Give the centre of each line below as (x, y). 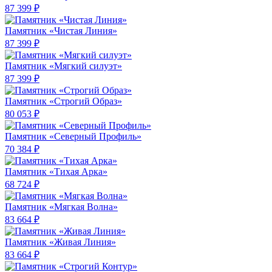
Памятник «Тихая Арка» (56, 172)
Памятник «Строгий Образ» (63, 101)
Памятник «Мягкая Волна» (61, 207)
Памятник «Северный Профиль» (73, 137)
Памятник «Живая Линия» (60, 242)
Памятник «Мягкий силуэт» (63, 66)
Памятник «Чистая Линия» (61, 31)
